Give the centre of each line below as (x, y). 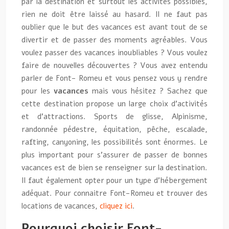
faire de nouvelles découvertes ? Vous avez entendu (114, 65)
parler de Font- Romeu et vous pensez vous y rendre (114, 78)
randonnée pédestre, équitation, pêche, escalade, (114, 129)
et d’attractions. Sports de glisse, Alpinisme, (114, 117)
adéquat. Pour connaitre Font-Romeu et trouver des (114, 193)
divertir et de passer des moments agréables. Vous (114, 40)
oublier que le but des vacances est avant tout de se (114, 27)
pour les (38, 91)
